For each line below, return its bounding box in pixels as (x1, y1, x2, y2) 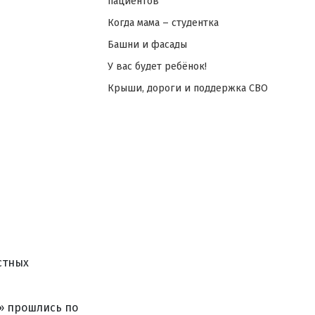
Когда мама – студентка (107, 17, 219, 29)
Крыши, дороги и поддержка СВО (107, 82, 268, 94)
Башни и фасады (107, 39, 187, 51)
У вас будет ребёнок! (107, 60, 207, 72)
